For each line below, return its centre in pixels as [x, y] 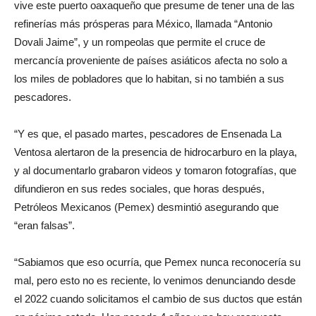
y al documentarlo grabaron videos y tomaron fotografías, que [155, 170]
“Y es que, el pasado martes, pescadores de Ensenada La [148, 133]
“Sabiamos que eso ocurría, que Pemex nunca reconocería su [157, 262]
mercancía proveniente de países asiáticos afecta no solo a [151, 60]
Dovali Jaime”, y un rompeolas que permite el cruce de [140, 42]
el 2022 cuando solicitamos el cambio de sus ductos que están [158, 298]
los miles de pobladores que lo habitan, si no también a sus [149, 78]
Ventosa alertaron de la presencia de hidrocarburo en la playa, [156, 152]
